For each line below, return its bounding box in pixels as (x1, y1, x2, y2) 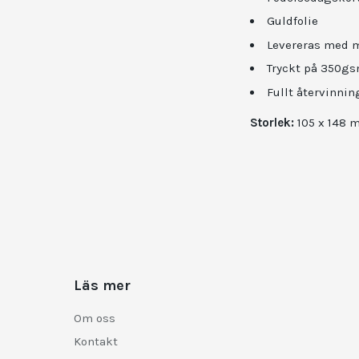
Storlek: (250, 115, 297, 130)
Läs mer (74, 276, 131, 294)
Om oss (74, 310, 115, 325)
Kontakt (74, 334, 118, 349)
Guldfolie (267, 14, 318, 28)
